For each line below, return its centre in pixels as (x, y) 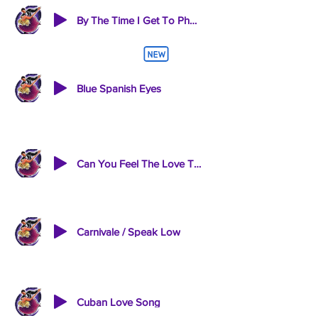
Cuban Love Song (119, 302)
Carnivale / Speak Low (128, 231)
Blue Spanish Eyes (119, 88)
